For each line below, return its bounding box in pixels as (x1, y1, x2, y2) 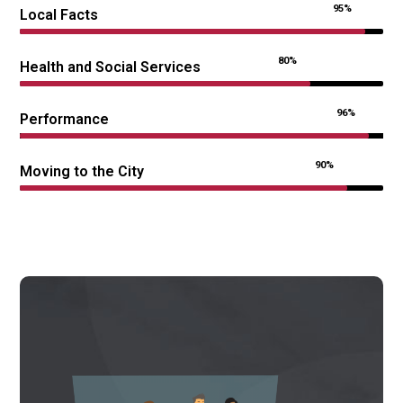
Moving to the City (20, 163, 144, 180)
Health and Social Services (20, 58, 201, 76)
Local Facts (20, 6, 98, 23)
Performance (20, 111, 109, 128)
